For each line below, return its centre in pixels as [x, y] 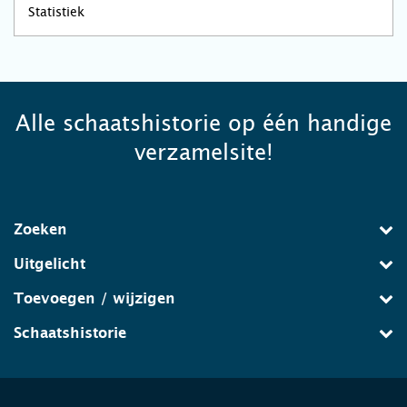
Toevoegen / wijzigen [94, 299]
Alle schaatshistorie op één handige [203, 124]
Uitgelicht [50, 264]
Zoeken [40, 230]
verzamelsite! [203, 153]
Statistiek [56, 11]
